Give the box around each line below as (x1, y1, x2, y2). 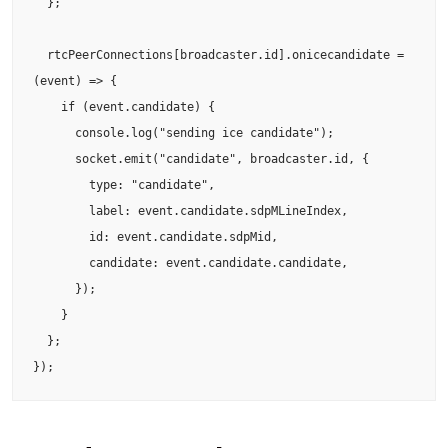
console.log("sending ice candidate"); (33, 125, 75, 140)
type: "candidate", (33, 177, 89, 192)
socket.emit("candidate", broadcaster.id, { (33, 151, 75, 166)
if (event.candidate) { (33, 99, 61, 114)
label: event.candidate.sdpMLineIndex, (33, 203, 89, 218)
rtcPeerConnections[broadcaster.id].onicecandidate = (33, 47, 47, 62)
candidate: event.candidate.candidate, (33, 255, 89, 270)
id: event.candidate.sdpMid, (33, 229, 89, 244)
